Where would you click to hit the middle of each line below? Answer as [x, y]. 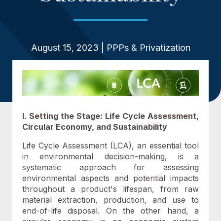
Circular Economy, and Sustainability [95, 127]
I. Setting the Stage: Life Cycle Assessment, [110, 116]
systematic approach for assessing [110, 167]
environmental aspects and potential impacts [110, 178]
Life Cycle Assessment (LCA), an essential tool [110, 146]
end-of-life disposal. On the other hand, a [110, 211]
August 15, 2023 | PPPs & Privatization [110, 48]
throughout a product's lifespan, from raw [110, 189]
